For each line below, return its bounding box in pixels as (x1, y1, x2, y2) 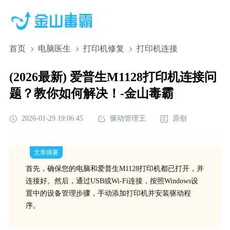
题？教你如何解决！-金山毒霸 (9, 87, 174, 100)
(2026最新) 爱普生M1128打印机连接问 (9, 70, 217, 84)
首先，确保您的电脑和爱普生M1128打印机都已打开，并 (25, 165, 204, 172)
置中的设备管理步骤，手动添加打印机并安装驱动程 (25, 189, 191, 197)
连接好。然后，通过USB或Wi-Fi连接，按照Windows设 (25, 177, 198, 185)
